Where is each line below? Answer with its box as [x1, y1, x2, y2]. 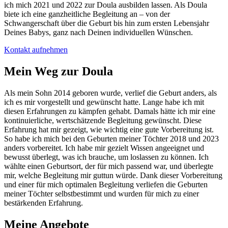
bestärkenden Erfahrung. [4, 198, 83, 207]
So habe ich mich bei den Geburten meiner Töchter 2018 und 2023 [4, 134, 219, 143]
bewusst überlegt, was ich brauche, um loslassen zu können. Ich [4, 152, 209, 161]
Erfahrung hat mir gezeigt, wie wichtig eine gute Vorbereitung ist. [4, 125, 214, 134]
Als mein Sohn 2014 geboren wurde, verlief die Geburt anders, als [4, 88, 217, 97]
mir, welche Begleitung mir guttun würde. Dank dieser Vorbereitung [4, 170, 222, 180]
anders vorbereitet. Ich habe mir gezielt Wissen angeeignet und [4, 143, 204, 152]
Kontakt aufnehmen [4, 45, 68, 54]
